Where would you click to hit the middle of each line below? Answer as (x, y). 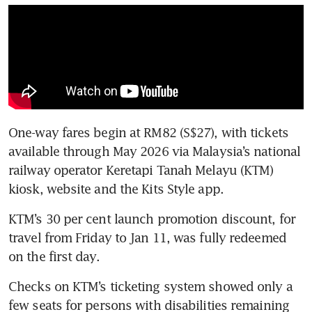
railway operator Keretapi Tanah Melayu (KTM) (141, 170)
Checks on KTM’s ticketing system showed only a (150, 287)
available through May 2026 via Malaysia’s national (155, 151)
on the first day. (54, 257)
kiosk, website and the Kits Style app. (118, 189)
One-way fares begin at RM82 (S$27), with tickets (148, 133)
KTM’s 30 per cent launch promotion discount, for (152, 219)
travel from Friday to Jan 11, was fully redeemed (147, 238)
